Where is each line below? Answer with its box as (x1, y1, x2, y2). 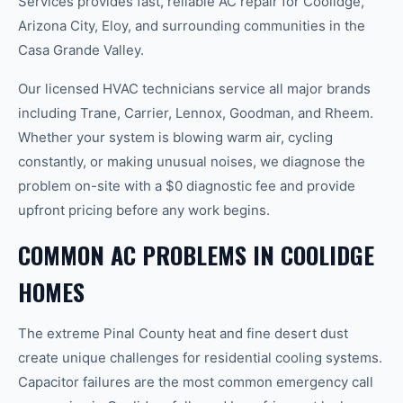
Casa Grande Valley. (18, 41, 144, 58)
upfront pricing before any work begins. (18, 201, 270, 219)
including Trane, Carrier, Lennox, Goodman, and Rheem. (18, 104, 373, 121)
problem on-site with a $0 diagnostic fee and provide (18, 177, 355, 194)
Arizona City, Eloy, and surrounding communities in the (18, 17, 365, 34)
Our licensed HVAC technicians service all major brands (18, 80, 371, 97)
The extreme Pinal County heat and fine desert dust (18, 325, 348, 342)
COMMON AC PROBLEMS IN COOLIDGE (18, 237, 374, 273)
